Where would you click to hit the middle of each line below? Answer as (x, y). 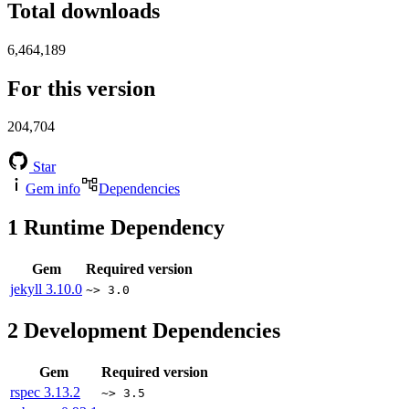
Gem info (53, 189)
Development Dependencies (149, 331)
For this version (81, 88)
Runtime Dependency (121, 228)
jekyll (28, 289)
